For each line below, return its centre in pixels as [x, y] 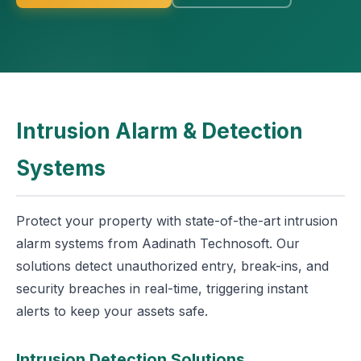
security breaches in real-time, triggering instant [162, 288]
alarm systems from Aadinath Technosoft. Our [158, 243]
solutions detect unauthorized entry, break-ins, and [172, 266]
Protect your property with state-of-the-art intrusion [177, 221]
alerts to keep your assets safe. [112, 311]
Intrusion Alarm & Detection [160, 131]
